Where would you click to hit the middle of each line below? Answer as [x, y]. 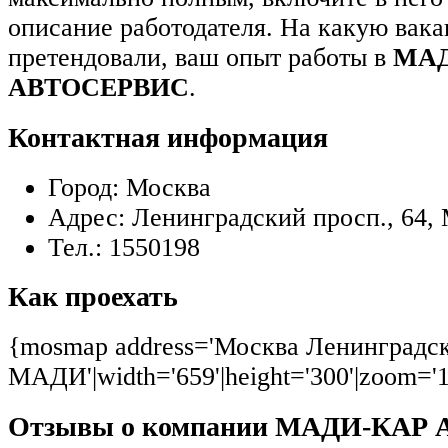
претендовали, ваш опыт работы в [200, 58]
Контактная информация [168, 137]
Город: [83, 187]
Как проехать [93, 297]
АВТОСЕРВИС [98, 88]
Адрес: [86, 217]
